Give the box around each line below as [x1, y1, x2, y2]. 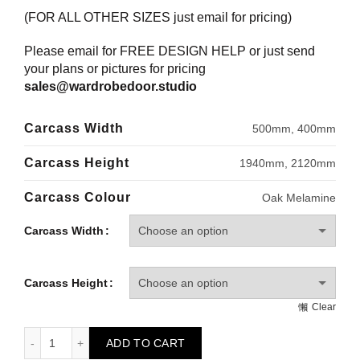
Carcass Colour [24, 190, 131, 204]
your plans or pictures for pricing [24, 62, 209, 76]
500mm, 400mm [252, 122, 336, 135]
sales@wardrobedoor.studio [24, 80, 197, 93]
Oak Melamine [262, 191, 336, 204]
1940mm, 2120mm [239, 157, 336, 170]
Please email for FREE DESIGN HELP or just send [24, 44, 315, 58]
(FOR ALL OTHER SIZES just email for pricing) [24, 10, 292, 24]
